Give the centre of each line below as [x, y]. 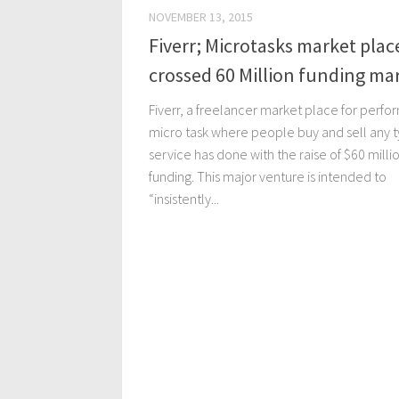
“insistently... [184, 199]
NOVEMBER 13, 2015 [201, 17]
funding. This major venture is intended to [268, 177]
